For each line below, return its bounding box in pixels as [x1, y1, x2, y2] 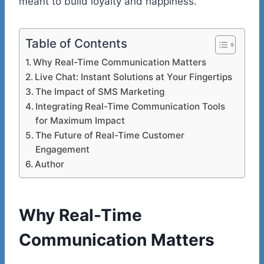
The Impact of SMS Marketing [35, 85, 165, 97]
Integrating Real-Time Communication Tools [35, 100, 226, 112]
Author [35, 158, 65, 170]
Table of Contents [25, 35, 127, 51]
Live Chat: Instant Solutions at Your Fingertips [35, 71, 233, 82]
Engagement [35, 143, 90, 155]
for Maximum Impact [35, 114, 126, 126]
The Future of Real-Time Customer [35, 129, 185, 141]
